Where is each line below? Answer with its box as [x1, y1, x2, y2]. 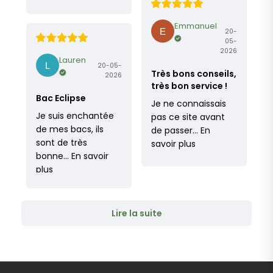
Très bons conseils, [151, 68, 236, 80]
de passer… [151, 124, 198, 137]
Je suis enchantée [36, 110, 114, 122]
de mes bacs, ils [36, 123, 104, 136]
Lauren [59, 54, 86, 66]
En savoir [71, 150, 108, 163]
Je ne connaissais [151, 97, 226, 110]
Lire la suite [111, 207, 162, 219]
